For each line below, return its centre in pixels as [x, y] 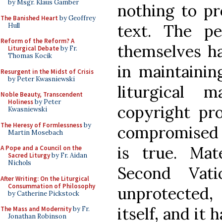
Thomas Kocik [30, 56]
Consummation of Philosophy [52, 186]
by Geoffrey [77, 18]
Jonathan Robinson [37, 216]
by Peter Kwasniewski [41, 79]
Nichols [20, 163]
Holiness [21, 102]
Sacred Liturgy [29, 155]
